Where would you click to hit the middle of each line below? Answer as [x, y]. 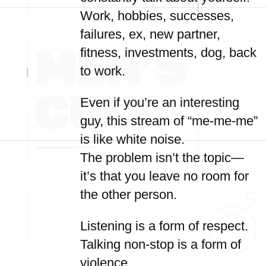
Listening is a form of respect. [164, 226]
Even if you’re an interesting [160, 102]
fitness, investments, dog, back [168, 53]
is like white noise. [132, 139]
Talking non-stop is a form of [161, 244]
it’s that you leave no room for [164, 176]
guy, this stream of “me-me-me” [169, 121]
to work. [103, 71]
